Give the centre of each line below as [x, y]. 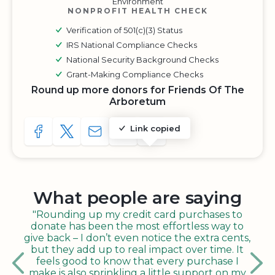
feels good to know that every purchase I [137, 261]
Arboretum [137, 102]
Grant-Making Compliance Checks [135, 74]
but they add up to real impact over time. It [137, 250]
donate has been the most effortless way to [137, 226]
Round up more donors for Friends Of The [137, 90]
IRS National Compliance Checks [132, 45]
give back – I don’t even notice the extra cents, [137, 238]
